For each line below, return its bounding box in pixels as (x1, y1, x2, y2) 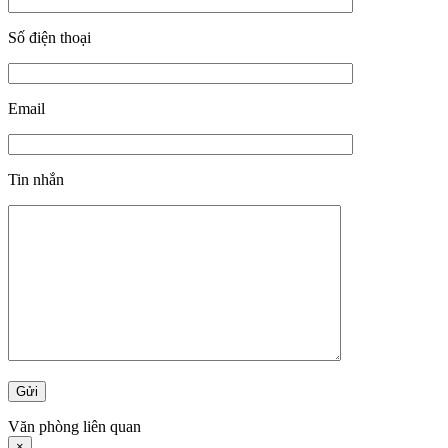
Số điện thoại (8, 28, 91, 46)
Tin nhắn (8, 170, 64, 188)
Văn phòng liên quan (8, 417, 141, 435)
